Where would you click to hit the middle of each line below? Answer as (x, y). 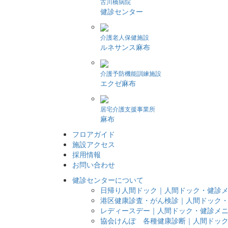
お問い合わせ (94, 165)
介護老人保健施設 (125, 37)
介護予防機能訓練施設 (131, 73)
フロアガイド (94, 134)
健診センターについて (108, 180)
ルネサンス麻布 (125, 47)
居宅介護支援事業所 (128, 109)
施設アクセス (94, 144)
